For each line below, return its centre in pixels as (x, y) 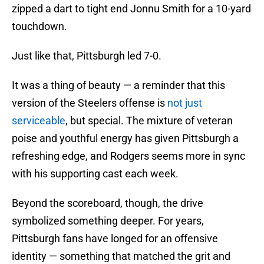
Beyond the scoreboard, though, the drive (108, 203)
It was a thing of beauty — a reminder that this (118, 85)
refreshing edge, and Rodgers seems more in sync (128, 156)
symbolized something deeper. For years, (108, 221)
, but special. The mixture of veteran (149, 121)
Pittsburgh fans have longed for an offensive (115, 239)
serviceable (39, 121)
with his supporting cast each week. (95, 174)
